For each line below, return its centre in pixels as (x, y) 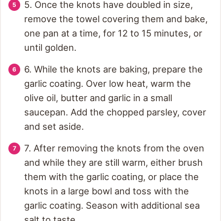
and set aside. (54, 127)
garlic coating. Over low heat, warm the (108, 84)
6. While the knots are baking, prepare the (113, 69)
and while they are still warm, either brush (113, 163)
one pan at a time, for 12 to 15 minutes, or (113, 33)
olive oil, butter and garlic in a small (98, 98)
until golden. (50, 48)
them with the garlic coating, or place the (111, 177)
